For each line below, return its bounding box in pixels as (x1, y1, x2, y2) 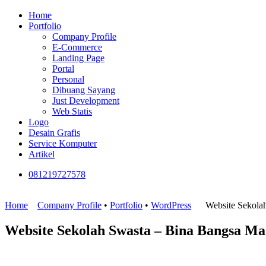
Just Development (52, 96, 119, 106)
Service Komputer (28, 138, 97, 149)
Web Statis (52, 106, 92, 117)
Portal (52, 64, 74, 74)
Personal (52, 74, 84, 85)
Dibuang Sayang (52, 85, 115, 96)
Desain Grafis (28, 128, 80, 138)
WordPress (151, 200, 191, 211)
